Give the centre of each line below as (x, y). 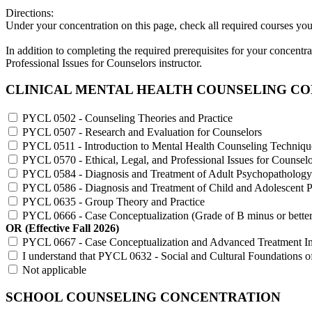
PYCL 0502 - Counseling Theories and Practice (127, 118)
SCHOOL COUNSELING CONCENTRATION (143, 297)
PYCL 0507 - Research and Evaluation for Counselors (142, 132)
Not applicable (54, 270)
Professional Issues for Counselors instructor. (104, 63)
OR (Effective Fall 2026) (62, 228)
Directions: (30, 13)
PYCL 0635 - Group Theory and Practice (114, 202)
